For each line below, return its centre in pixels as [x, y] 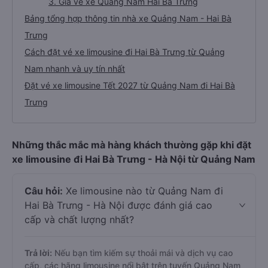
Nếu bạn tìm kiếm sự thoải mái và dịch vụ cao [142, 253]
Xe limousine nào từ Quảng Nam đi [143, 191]
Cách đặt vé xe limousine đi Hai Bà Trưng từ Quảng [125, 52]
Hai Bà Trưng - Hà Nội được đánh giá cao [118, 205]
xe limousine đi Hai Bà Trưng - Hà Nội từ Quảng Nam [134, 159]
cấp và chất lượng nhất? [79, 220]
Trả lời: [38, 253]
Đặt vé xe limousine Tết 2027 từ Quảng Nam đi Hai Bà [130, 85]
